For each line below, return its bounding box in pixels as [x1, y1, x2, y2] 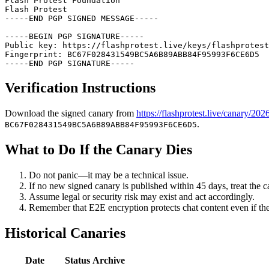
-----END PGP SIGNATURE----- [5, 59, 134, 68]
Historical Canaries [5, 225, 125, 241]
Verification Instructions [5, 80, 156, 96]
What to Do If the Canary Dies [5, 141, 192, 157]
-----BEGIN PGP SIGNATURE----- [5, 32, 144, 41]
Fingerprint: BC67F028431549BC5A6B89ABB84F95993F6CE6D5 [5, 50, 259, 59]
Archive [92, 255, 125, 265]
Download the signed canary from [5, 107, 134, 118]
